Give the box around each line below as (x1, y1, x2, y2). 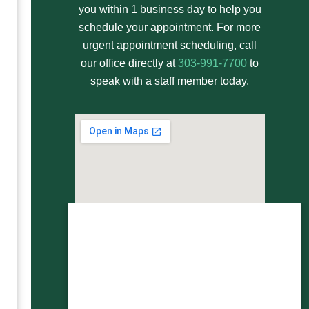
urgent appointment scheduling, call (83, 39, 257, 52)
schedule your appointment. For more (79, 21, 261, 34)
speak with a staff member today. (90, 75, 250, 88)
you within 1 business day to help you (78, 3, 261, 16)
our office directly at (81, 57, 179, 70)
